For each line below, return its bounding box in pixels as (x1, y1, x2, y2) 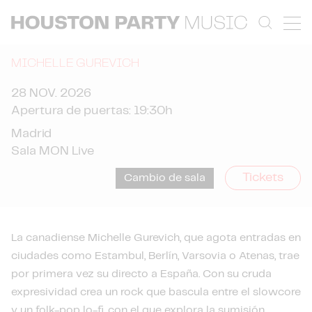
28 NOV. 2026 (11, 87, 91, 100)
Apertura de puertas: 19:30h (11, 104, 173, 117)
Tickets (242, 171, 283, 184)
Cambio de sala (124, 172, 205, 183)
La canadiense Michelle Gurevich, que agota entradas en (11, 233, 301, 243)
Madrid (11, 127, 52, 140)
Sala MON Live (11, 145, 94, 157)
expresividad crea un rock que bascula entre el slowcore (11, 287, 301, 297)
